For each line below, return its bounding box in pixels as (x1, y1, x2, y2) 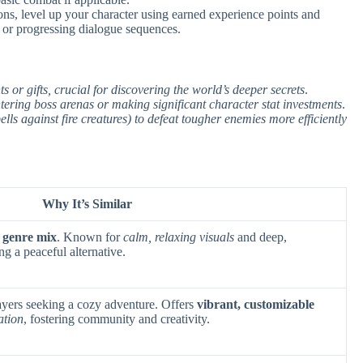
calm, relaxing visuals (123, 229, 235, 244)
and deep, (234, 229, 288, 244)
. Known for (57, 229, 124, 244)
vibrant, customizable (197, 297, 315, 311)
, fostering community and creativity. (23, 311, 211, 326)
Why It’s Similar (42, 196, 133, 211)
